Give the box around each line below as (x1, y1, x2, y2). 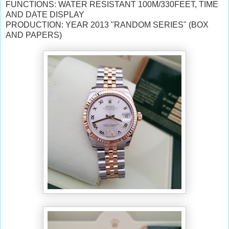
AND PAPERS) (6, 30, 64, 39)
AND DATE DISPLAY (6, 10, 84, 19)
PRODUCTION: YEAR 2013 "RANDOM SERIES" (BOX (6, 20, 209, 29)
